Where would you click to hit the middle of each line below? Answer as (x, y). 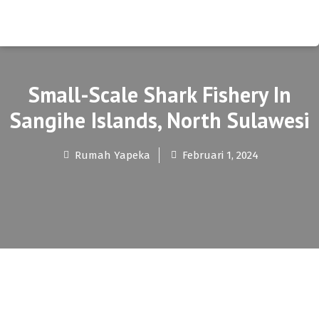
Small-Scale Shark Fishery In (159, 94)
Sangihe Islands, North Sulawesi (159, 120)
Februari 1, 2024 (220, 155)
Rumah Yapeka (112, 155)
